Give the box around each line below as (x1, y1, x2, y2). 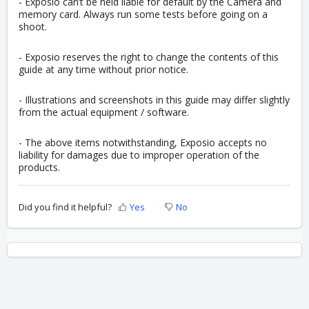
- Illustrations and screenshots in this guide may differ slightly (19, 93, 290, 107)
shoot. (19, 20, 47, 34)
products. (19, 161, 63, 175)
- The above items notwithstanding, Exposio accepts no (19, 136, 267, 150)
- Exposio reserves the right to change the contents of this (19, 50, 279, 64)
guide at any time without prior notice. (19, 63, 188, 77)
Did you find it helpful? (19, 200, 112, 213)
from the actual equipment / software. (19, 106, 189, 119)
